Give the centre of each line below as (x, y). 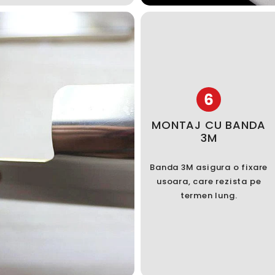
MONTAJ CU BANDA (209, 125)
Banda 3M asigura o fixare (209, 167)
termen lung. (209, 195)
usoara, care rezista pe (209, 181)
